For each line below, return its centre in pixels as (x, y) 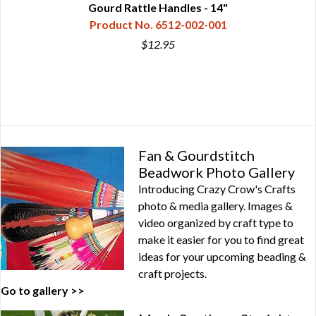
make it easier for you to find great (221, 239)
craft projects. (172, 273)
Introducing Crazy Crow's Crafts (217, 189)
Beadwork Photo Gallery (217, 172)
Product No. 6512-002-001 (158, 24)
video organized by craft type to (216, 223)
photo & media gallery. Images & (215, 206)
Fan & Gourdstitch (196, 155)
